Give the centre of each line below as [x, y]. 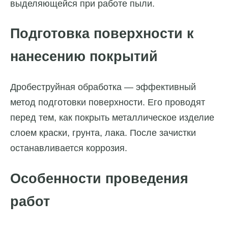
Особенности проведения [99, 178]
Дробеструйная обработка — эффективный [103, 87]
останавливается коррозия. [69, 148]
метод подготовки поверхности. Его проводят [108, 103]
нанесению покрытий [84, 56]
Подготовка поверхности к [102, 33]
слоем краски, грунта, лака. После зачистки [103, 133]
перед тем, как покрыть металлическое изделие [112, 118]
